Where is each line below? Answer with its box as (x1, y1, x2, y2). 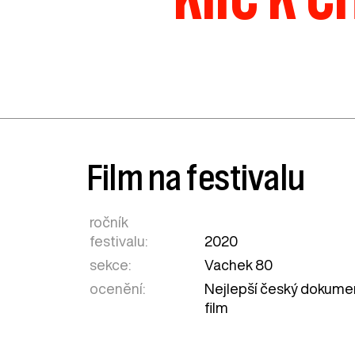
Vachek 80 (204, 258, 273, 273)
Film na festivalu (87, 159, 305, 197)
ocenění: (90, 281, 146, 296)
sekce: (90, 258, 132, 273)
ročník (90, 215, 129, 230)
